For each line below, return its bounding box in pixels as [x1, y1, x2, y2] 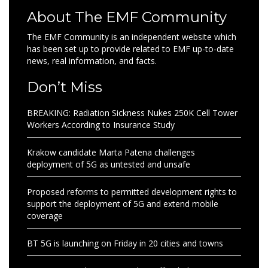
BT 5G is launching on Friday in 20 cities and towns [27, 237, 223, 249]
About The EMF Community [27, 8, 227, 26]
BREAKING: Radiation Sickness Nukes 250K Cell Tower [27, 107, 237, 119]
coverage [27, 210, 63, 222]
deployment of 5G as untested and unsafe [27, 159, 190, 170]
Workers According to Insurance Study [27, 119, 175, 131]
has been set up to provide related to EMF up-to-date [27, 43, 234, 55]
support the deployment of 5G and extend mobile [27, 198, 218, 210]
